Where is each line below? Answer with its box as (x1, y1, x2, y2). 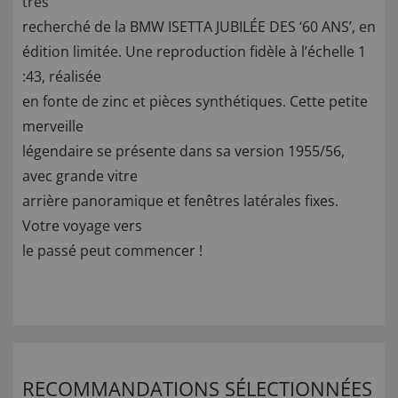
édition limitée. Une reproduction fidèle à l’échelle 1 (22, 42, 366, 62)
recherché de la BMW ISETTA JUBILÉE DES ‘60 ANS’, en (22, 17, 376, 37)
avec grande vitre (22, 166, 138, 187)
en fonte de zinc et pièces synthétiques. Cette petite (22, 92, 368, 112)
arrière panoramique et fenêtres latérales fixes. (22, 191, 338, 211)
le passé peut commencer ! (22, 241, 203, 261)
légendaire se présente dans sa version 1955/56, (22, 141, 345, 162)
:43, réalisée (22, 67, 101, 87)
